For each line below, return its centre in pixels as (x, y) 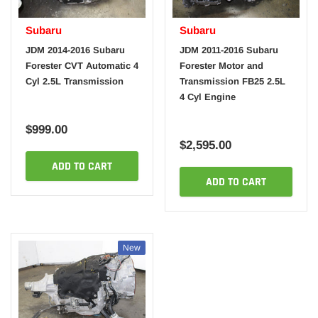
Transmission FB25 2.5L (232, 82)
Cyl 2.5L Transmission (75, 82)
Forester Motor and (221, 66)
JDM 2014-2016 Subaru (75, 50)
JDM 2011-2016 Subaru (229, 50)
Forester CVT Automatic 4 (82, 66)
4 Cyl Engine (208, 97)
